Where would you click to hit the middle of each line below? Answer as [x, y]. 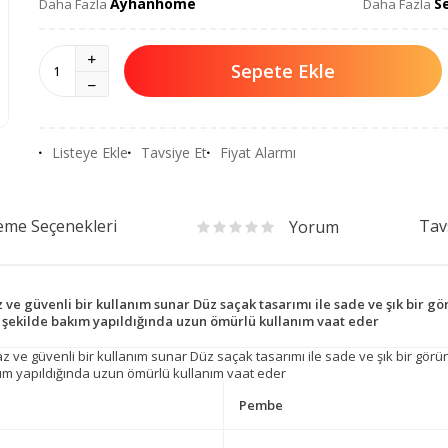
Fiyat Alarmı [258, 152]
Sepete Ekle [283, 70]
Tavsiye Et [174, 152]
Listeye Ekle [90, 152]
